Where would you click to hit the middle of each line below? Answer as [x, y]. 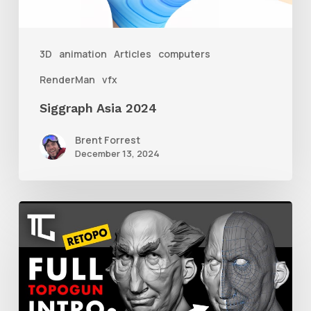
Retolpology [55, 280]
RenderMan [67, 79]
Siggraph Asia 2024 [98, 108]
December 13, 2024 [117, 153]
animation [83, 53]
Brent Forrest [107, 140]
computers [184, 53]
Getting [40, 211]
